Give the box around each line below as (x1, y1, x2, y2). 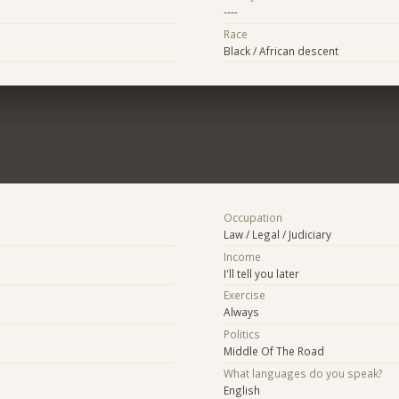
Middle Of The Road (223, 344, 324, 359)
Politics (223, 327, 260, 342)
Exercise (223, 288, 265, 303)
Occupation (223, 209, 282, 224)
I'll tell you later (223, 265, 299, 281)
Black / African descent (223, 44, 338, 59)
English (223, 382, 260, 397)
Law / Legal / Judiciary (223, 226, 331, 241)
